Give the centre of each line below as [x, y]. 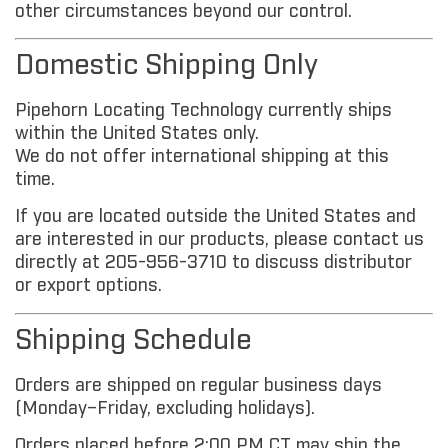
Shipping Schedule [133, 340]
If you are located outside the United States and [215, 217]
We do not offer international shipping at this [202, 157]
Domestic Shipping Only [166, 66]
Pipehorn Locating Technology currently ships [203, 111]
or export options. [88, 286]
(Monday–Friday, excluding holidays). [165, 408]
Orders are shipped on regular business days [198, 385]
